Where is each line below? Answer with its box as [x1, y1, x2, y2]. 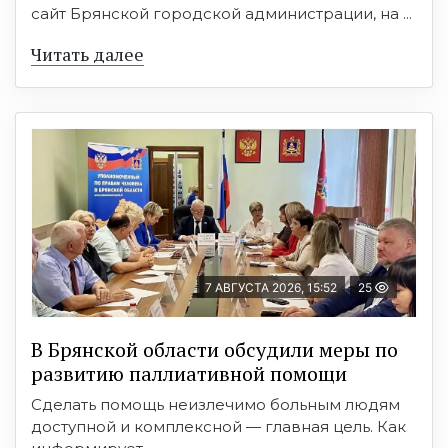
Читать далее [31, 42, 144, 67]
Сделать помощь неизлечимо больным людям [31, 395, 400, 415]
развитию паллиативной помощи [31, 360, 347, 388]
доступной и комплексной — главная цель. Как [31, 417, 406, 437]
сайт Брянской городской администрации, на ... [31, 4, 412, 24]
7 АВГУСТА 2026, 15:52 [205, 280, 337, 296]
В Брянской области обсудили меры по [31, 336, 398, 364]
